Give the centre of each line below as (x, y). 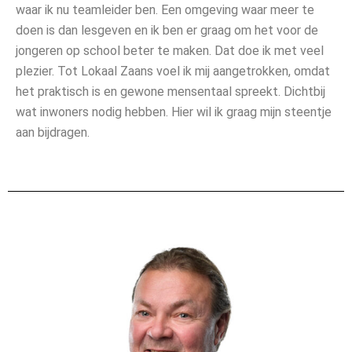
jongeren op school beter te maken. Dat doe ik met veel (170, 50)
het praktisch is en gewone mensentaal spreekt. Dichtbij (170, 91)
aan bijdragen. (53, 132)
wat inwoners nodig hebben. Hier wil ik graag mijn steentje (174, 112)
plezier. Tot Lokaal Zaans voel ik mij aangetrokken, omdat (173, 71)
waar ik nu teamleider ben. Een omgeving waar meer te (165, 9)
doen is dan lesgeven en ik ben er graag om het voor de (167, 30)
